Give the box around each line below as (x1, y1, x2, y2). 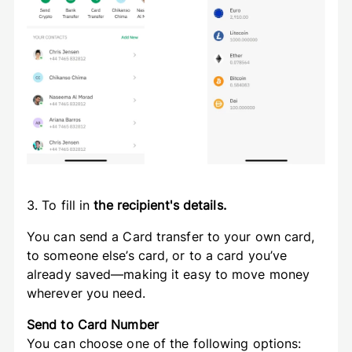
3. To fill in (26, 196, 90, 213)
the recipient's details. (90, 196, 226, 213)
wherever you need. (26, 284, 149, 301)
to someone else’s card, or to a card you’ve (26, 247, 288, 263)
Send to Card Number (26, 316, 159, 332)
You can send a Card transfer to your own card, (26, 228, 315, 244)
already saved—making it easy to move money (26, 266, 310, 282)
